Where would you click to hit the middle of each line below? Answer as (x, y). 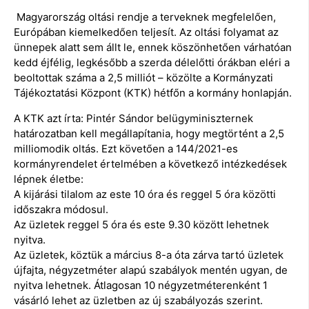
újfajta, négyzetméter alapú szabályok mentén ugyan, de (151, 270)
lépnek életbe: (49, 179)
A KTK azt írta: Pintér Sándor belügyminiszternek (133, 118)
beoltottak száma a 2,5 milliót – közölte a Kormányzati (143, 78)
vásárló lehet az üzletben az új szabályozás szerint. (138, 300)
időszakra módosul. (61, 209)
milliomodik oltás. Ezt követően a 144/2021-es (126, 148)
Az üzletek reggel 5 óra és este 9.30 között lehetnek (141, 224)
